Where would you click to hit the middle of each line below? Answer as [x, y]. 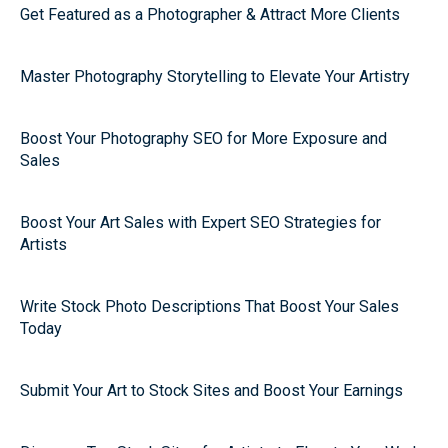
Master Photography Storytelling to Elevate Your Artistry [215, 76]
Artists [43, 244]
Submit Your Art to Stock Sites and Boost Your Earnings [211, 390]
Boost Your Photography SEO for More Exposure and [203, 138]
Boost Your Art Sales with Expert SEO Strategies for [200, 222]
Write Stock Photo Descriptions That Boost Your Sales [209, 306]
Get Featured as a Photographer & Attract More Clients [210, 14]
